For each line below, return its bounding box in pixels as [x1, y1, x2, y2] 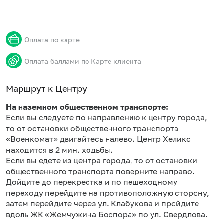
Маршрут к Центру [6, 83, 87, 94]
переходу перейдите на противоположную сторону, [6, 188, 209, 197]
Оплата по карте [24, 35, 80, 44]
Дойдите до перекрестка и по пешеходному [6, 177, 177, 187]
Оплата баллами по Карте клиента [24, 56, 141, 65]
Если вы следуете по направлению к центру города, [6, 112, 207, 122]
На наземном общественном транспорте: [6, 102, 168, 111]
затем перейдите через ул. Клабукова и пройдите [6, 198, 199, 208]
